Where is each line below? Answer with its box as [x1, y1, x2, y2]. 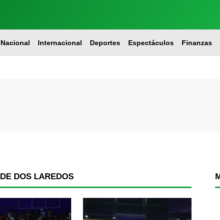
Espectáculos [128, 39, 174, 47]
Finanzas [181, 39, 212, 47]
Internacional [37, 39, 82, 47]
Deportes [89, 39, 120, 47]
